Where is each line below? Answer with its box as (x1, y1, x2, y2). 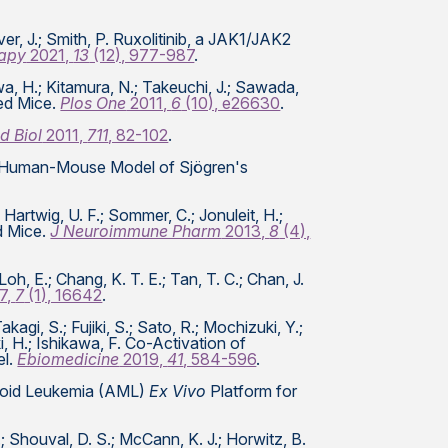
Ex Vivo (149, 381, 207, 401)
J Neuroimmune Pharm (50, 221, 222, 241)
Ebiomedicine (17, 349, 120, 369)
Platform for (206, 381, 298, 401)
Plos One (60, 93, 127, 113)
